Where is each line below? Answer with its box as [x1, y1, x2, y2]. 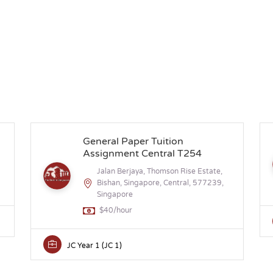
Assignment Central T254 [83, 147, 202, 160]
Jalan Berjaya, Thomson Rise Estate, [97, 167, 222, 175]
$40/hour [99, 206, 132, 214]
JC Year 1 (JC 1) [67, 241, 122, 250]
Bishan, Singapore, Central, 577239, [97, 179, 224, 187]
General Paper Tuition [83, 135, 183, 147]
